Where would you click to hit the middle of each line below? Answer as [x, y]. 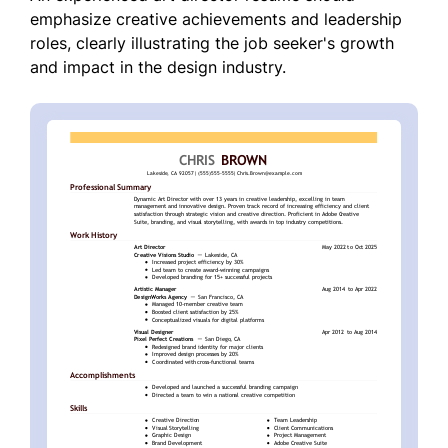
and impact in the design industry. [158, 67]
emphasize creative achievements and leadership [216, 19]
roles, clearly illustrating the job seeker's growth [212, 43]
